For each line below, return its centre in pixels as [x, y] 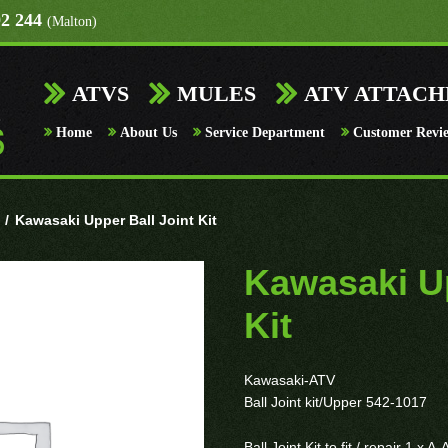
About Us [148, 132]
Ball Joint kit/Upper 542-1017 [335, 402]
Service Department [265, 132]
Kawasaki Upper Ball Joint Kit [116, 219]
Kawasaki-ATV [289, 380]
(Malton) [72, 21]
